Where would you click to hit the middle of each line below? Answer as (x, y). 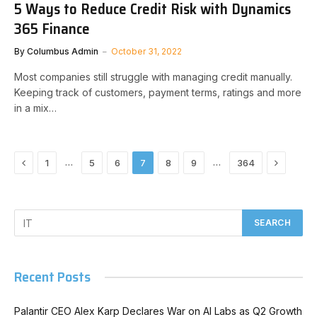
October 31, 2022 (146, 51)
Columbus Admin (63, 51)
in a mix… (35, 108)
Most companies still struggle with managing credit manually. (153, 77)
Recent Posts (52, 277)
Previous (46, 162)
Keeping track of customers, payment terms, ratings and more (158, 92)
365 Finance (52, 29)
